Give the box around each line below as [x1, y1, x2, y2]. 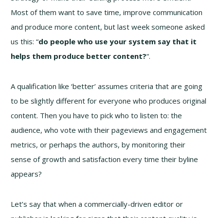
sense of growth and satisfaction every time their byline [11, 154, 199, 164]
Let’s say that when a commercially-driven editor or [11, 199, 183, 209]
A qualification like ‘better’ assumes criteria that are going [11, 81, 203, 91]
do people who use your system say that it [38, 36, 197, 46]
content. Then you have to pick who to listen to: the [11, 110, 182, 120]
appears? [11, 168, 42, 179]
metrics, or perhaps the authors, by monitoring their [11, 139, 186, 149]
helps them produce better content [11, 51, 143, 61]
